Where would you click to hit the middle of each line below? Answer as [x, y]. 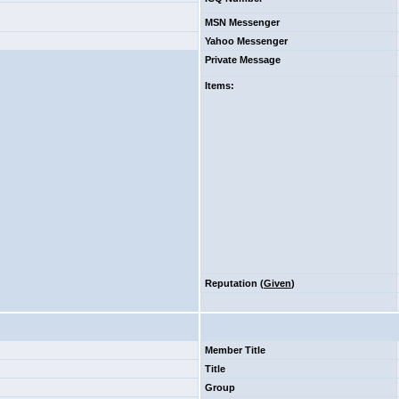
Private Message [243, 60]
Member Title [235, 350]
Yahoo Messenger [246, 41]
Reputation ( [234, 283]
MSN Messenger [242, 22]
